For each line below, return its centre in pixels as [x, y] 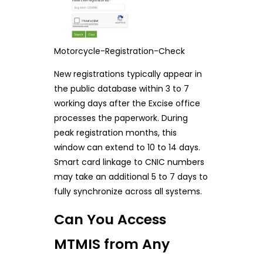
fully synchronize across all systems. [128, 192]
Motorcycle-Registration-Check [119, 51]
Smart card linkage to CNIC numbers [129, 162]
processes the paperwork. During [121, 118]
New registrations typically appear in [128, 74]
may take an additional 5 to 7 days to [131, 177]
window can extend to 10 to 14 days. [127, 148]
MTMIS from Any [112, 244]
